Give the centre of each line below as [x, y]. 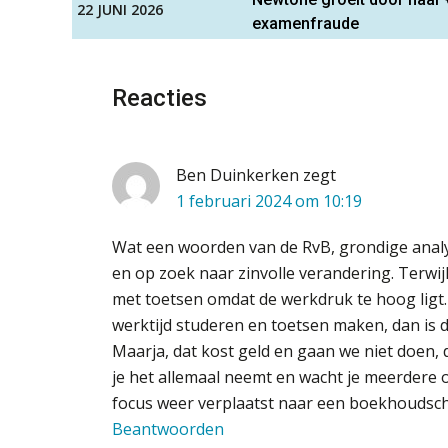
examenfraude [305, 23]
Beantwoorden [168, 428]
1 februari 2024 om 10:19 [269, 200]
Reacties [159, 97]
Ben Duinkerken [237, 174]
